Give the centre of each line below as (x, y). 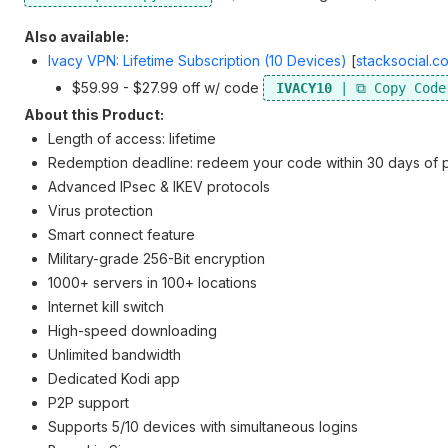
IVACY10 (304, 88)
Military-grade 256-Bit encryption (156, 258)
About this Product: (94, 114)
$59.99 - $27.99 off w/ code (167, 87)
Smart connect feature (121, 234)
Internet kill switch (106, 306)
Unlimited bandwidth (114, 354)
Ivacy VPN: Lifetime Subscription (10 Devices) (197, 60)
